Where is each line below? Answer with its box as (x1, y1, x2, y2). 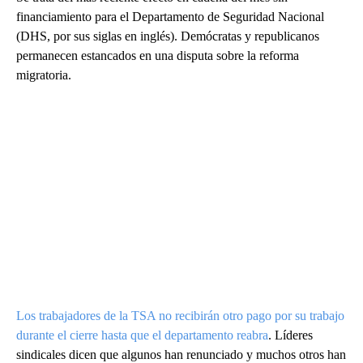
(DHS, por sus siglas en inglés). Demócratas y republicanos (16, 29, 319, 44)
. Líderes (268, 328, 313, 343)
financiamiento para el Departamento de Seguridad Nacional (16, 10, 324, 24)
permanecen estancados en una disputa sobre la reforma (16, 49, 299, 63)
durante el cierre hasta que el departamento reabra (16, 328, 268, 343)
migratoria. (16, 68, 71, 83)
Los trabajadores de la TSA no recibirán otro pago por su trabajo (16, 309, 344, 323)
